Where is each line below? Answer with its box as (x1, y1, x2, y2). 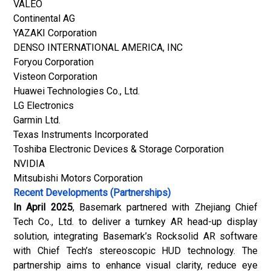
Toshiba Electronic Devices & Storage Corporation (13, 143, 224, 155)
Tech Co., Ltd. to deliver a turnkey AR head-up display (13, 216, 258, 227)
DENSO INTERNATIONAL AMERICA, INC (13, 42, 183, 53)
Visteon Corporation (13, 71, 97, 82)
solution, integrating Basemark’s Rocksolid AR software (13, 230, 258, 242)
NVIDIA (13, 158, 45, 169)
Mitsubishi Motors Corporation (13, 172, 143, 184)
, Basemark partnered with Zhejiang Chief (72, 201, 258, 213)
